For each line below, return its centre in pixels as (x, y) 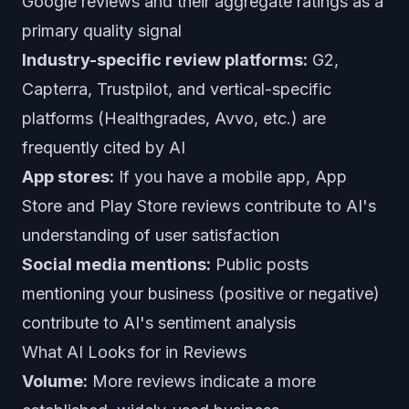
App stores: (68, 177)
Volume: (55, 381)
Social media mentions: (116, 264)
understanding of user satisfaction (151, 235)
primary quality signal (102, 31)
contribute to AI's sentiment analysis (159, 323)
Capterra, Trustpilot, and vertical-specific (177, 89)
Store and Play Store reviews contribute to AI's (199, 206)
